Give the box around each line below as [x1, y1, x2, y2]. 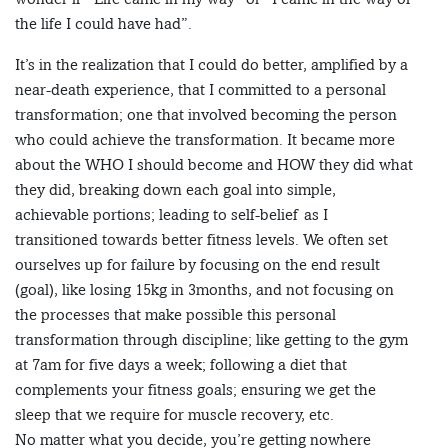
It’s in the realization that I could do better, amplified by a [15, 55, 408, 75]
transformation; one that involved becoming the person [15, 105, 397, 125]
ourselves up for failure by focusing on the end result [15, 255, 380, 275]
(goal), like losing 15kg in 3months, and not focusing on [15, 280, 394, 300]
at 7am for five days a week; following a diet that [15, 355, 347, 375]
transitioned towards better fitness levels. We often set [15, 230, 388, 250]
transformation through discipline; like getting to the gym [15, 330, 408, 350]
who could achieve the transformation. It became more [15, 130, 395, 150]
